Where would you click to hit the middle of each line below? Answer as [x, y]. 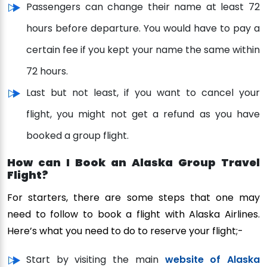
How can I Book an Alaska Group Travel [133, 163]
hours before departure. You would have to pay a [143, 29]
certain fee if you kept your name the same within [143, 50]
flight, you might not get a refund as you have [143, 114]
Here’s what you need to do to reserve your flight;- [125, 231]
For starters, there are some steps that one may [133, 198]
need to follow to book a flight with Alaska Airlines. [133, 215]
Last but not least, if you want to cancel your [143, 93]
